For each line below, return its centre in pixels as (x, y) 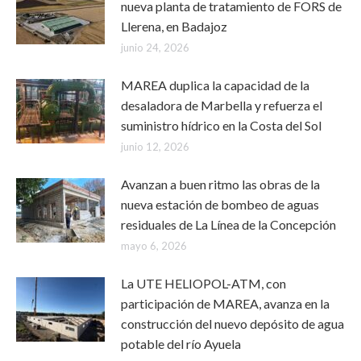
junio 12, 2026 (155, 147)
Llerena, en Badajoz (174, 26)
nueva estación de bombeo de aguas (220, 204)
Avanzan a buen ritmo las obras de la (220, 184)
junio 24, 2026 (155, 48)
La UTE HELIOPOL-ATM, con (203, 283)
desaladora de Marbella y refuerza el (222, 105)
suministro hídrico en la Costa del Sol (221, 125)
